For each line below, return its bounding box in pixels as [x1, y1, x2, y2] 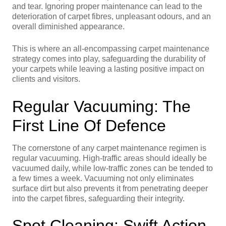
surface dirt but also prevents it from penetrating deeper [12, 184, 208, 193]
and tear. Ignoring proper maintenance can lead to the [12, 2, 202, 11]
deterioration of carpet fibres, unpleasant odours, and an [12, 12, 211, 21]
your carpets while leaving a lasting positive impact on [12, 65, 204, 74]
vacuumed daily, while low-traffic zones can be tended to [12, 163, 213, 173]
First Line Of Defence [12, 116, 166, 135]
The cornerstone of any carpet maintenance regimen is [12, 143, 206, 152]
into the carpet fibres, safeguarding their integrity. [12, 194, 185, 203]
